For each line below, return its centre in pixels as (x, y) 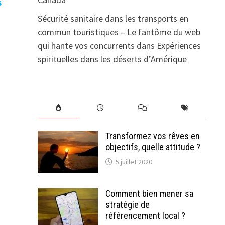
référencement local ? (145, 216)
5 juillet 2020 (134, 162)
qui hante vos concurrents (86, 45)
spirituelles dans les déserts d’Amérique (112, 59)
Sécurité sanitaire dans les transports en (113, 18)
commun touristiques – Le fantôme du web (119, 32)
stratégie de (127, 205)
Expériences (179, 45)
